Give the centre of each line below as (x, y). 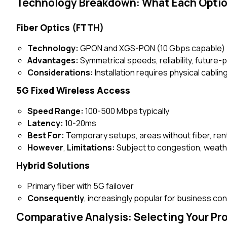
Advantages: (53, 60)
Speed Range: (56, 111)
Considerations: (61, 72)
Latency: (46, 123)
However (46, 147)
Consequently (56, 198)
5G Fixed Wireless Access (73, 90)
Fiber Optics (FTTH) (60, 27)
